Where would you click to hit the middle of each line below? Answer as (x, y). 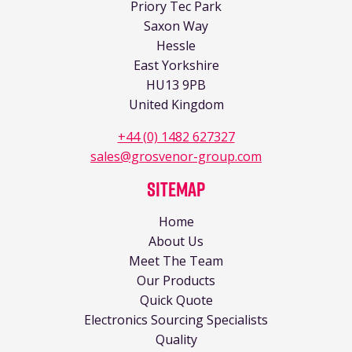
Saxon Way (176, 26)
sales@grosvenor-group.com (176, 156)
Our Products (176, 280)
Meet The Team (176, 260)
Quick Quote (176, 300)
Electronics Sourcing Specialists (176, 319)
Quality (176, 339)
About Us (176, 241)
